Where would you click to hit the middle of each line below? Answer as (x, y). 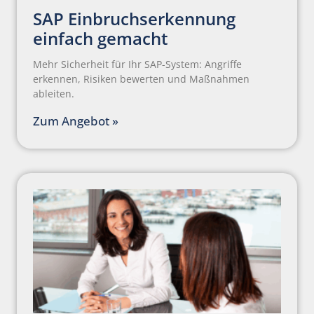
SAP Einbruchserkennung (134, 19)
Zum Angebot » (76, 121)
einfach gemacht (101, 39)
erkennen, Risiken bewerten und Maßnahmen (141, 79)
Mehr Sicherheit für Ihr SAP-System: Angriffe (137, 64)
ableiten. (54, 94)
